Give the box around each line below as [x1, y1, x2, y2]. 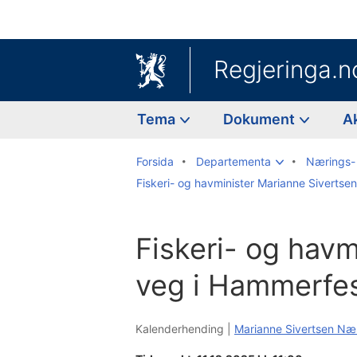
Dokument [223, 110, 298, 127]
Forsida [136, 154, 174, 168]
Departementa [196, 154, 271, 168]
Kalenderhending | [135, 321, 234, 335]
